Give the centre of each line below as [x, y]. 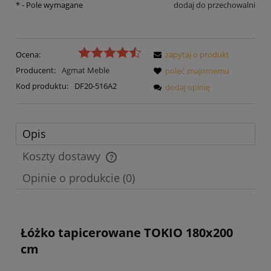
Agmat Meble [85, 70]
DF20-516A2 [95, 86]
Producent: [37, 70]
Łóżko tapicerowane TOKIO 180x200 [127, 233]
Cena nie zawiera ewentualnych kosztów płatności [117, 164]
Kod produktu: [42, 86]
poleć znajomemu [197, 70]
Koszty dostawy [63, 156]
